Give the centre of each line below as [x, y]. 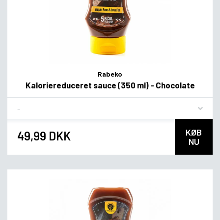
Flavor [27, 104]
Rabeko [110, 74]
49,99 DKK [44, 136]
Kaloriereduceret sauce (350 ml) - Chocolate [110, 85]
